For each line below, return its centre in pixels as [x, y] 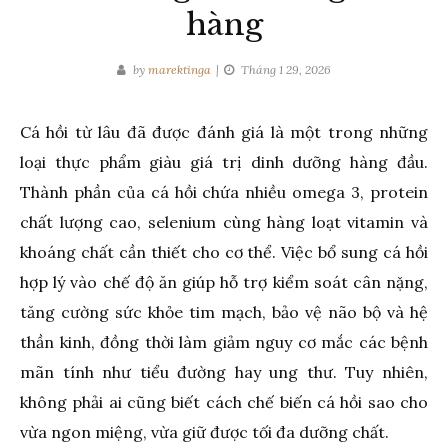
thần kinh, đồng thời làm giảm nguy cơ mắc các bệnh [224, 342]
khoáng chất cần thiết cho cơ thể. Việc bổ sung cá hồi [224, 252]
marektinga [179, 69]
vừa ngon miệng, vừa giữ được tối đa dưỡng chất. [206, 432]
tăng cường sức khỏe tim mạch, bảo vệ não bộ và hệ [224, 312]
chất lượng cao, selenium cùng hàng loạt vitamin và [224, 222]
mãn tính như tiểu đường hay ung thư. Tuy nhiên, [224, 372]
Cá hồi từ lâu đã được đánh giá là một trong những [224, 132]
